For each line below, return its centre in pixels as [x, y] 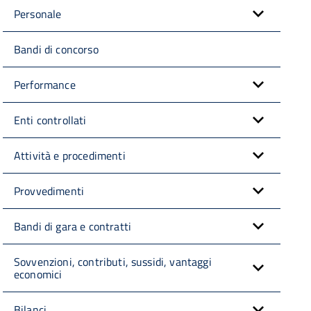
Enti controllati [50, 120]
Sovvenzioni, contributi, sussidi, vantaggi [113, 262]
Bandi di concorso [56, 50]
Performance [45, 85]
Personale [38, 14]
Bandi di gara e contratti [73, 227]
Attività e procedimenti [70, 156]
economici [38, 275]
